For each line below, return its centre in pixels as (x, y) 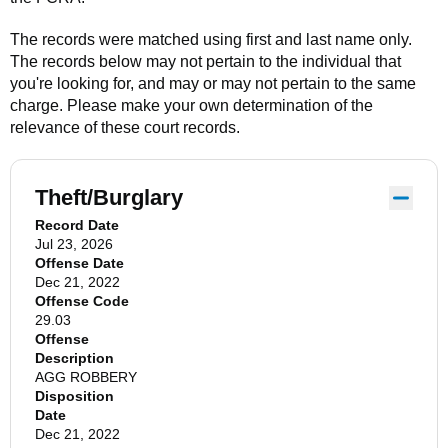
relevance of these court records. (125, 127)
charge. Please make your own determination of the (191, 105)
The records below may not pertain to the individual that (205, 61)
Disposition (74, 396)
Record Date (77, 225)
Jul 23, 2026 (74, 244)
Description (74, 358)
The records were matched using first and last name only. (211, 39)
